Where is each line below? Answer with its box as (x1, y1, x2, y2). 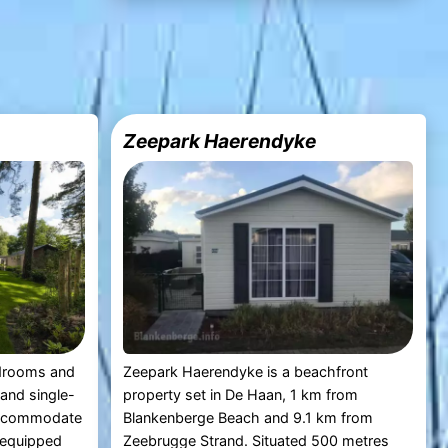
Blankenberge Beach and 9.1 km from (123, 409, 374, 427)
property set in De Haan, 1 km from (123, 386, 359, 404)
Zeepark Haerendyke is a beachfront (123, 363, 369, 381)
